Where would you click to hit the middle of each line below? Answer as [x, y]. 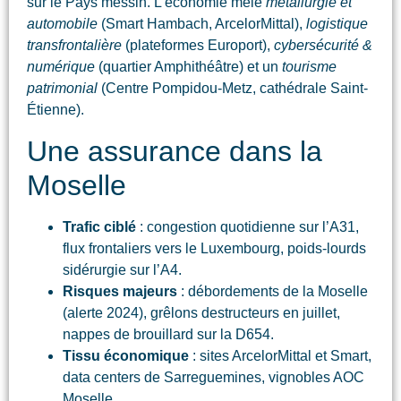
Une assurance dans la [175, 151]
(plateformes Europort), [198, 46]
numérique [61, 67]
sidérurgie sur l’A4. [122, 269]
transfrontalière [74, 46]
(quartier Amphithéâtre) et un [188, 67]
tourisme [309, 67]
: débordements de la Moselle [273, 291]
